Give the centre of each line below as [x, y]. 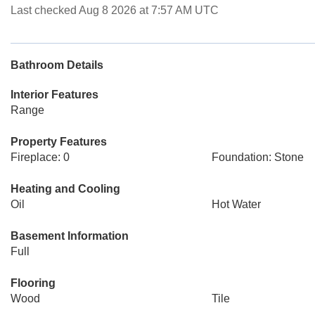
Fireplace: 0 [40, 157]
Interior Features [54, 95]
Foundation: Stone [257, 157]
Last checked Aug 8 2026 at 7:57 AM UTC [115, 10]
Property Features [59, 142]
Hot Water [236, 204]
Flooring [33, 283]
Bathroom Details [57, 65]
